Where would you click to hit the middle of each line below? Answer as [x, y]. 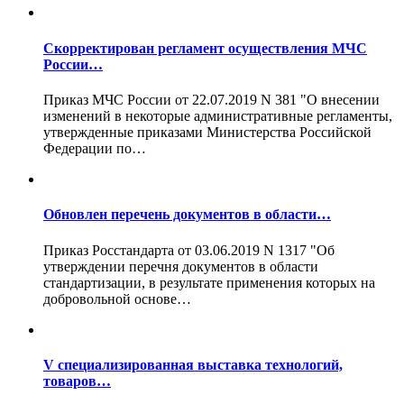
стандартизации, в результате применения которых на [209, 282]
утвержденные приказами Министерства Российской [207, 132]
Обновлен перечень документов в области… [187, 215]
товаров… [77, 381]
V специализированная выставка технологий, [193, 364]
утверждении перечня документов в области [181, 266]
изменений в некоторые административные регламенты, [218, 115]
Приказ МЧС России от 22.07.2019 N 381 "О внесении [211, 99]
